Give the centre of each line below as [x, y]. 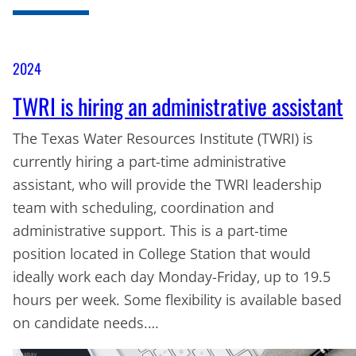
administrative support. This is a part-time [150, 231]
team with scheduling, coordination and [143, 208]
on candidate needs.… [86, 323]
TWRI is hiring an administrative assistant [178, 106]
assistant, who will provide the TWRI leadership [167, 185]
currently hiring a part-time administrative [149, 162]
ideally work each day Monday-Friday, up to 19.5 [172, 277]
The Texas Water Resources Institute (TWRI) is [163, 139]
